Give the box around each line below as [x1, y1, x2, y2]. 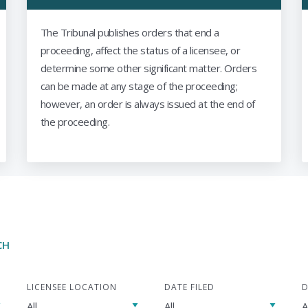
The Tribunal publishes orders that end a [40, 25, 219, 39]
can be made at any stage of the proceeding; [40, 79, 238, 93]
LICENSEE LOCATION [27, 281, 117, 293]
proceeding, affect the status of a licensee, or [40, 43, 241, 57]
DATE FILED [164, 281, 214, 293]
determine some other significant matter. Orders [40, 61, 257, 75]
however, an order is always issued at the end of [40, 97, 255, 111]
